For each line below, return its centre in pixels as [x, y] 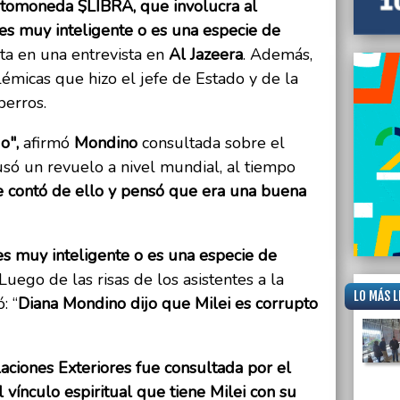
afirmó [49, 143]
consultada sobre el [213, 143]
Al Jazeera [206, 55]
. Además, [278, 55]
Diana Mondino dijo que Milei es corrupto [168, 304]
